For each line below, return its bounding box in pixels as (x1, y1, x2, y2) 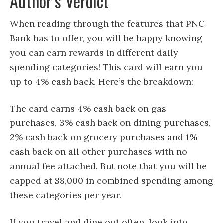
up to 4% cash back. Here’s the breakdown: (10, 76, 193, 88)
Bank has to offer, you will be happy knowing (10, 32, 202, 44)
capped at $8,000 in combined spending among (10, 175, 213, 187)
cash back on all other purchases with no (10, 146, 187, 158)
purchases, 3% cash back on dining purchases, (10, 117, 211, 129)
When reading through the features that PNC (10, 18, 205, 30)
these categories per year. (10, 189, 121, 201)
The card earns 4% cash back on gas (10, 103, 166, 114)
